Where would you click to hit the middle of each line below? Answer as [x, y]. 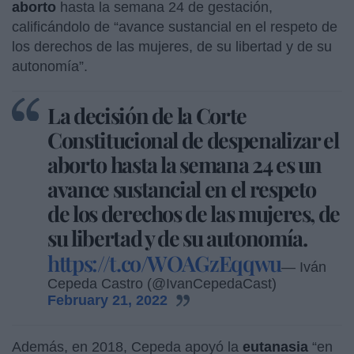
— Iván [303, 267]
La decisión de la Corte [147, 115]
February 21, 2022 [107, 300]
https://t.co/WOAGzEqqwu [164, 263]
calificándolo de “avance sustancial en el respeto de [175, 26]
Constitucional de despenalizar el [193, 139]
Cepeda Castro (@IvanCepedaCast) [162, 283]
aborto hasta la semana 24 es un [185, 164]
